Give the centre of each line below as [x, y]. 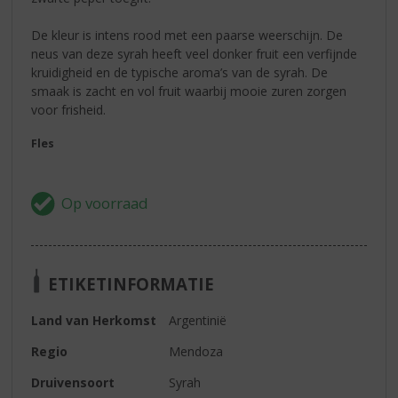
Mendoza [196, 352]
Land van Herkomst [94, 321]
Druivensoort [73, 383]
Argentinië [198, 321]
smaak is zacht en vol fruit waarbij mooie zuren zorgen [189, 91]
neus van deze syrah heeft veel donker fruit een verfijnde [195, 53]
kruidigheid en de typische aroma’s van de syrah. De [180, 72]
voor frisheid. [69, 109]
